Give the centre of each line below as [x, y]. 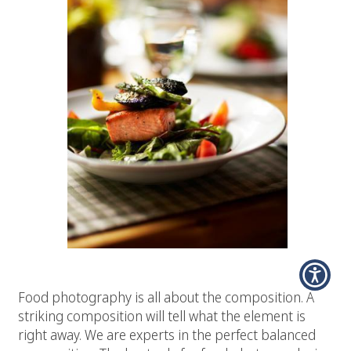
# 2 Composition [74, 275]
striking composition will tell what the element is [162, 315]
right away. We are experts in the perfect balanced [167, 334]
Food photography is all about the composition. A [166, 297]
